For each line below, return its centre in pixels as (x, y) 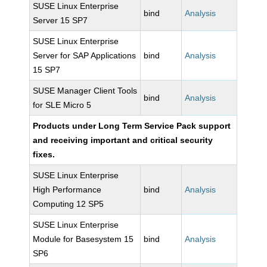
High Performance (67, 190)
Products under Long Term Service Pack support (132, 126)
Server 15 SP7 (60, 20)
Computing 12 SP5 (69, 204)
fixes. (44, 154)
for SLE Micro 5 (62, 105)
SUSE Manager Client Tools (85, 91)
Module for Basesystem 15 (83, 239)
